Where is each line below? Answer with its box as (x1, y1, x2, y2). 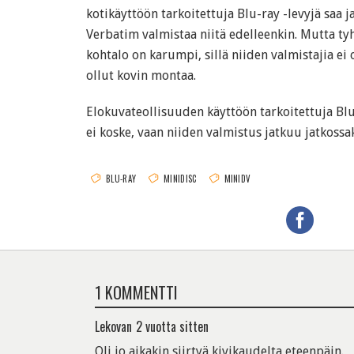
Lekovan (95, 317, 132, 336)
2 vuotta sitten (136, 317, 209, 336)
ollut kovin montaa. (86, 68, 196, 83)
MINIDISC (164, 172, 197, 185)
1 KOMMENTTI (95, 281, 178, 304)
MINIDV (224, 172, 251, 185)
